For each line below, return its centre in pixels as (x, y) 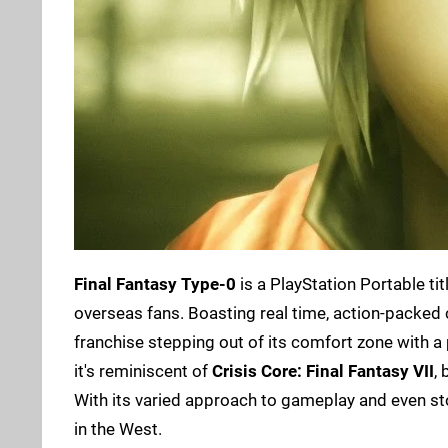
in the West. (118, 428)
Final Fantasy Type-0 (155, 283)
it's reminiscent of (143, 370)
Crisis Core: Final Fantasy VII (323, 370)
